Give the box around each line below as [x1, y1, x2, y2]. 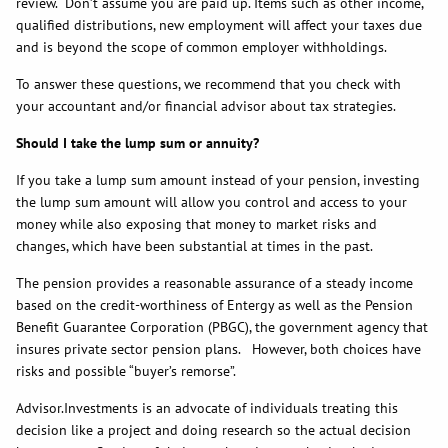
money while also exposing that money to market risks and [16, 215, 378, 234]
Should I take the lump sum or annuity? [16, 134, 260, 153]
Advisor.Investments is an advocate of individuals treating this [16, 399, 399, 418]
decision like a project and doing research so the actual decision [16, 421, 412, 440]
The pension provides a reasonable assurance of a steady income [16, 274, 414, 293]
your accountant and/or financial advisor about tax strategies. [16, 97, 397, 116]
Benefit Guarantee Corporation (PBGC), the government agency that [16, 318, 429, 337]
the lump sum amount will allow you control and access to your [16, 193, 408, 212]
